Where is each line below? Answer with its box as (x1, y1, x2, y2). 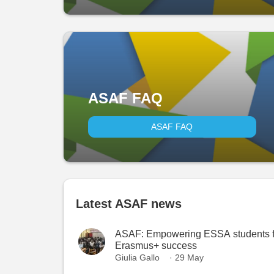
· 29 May (169, 253, 204, 262)
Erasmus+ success (115, 240, 197, 251)
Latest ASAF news (76, 197, 182, 210)
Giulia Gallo (115, 253, 160, 262)
